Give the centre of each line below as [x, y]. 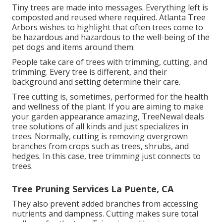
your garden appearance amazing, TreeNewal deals [108, 116]
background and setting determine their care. [96, 82]
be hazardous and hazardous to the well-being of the [111, 37]
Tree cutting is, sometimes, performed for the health [110, 96]
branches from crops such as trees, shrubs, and [100, 146]
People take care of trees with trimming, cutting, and [110, 62]
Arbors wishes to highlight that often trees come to [108, 27]
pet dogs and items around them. [73, 47]
